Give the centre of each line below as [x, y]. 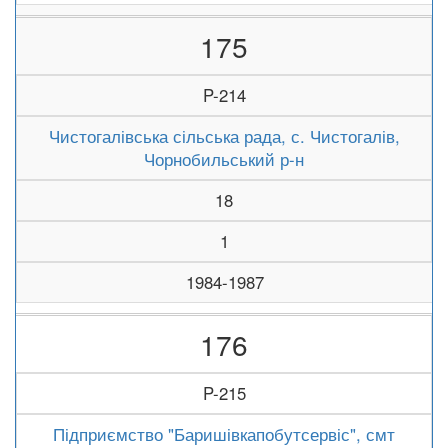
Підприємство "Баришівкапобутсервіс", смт [224, 434]
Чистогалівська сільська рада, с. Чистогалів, [224, 136]
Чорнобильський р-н [224, 159]
